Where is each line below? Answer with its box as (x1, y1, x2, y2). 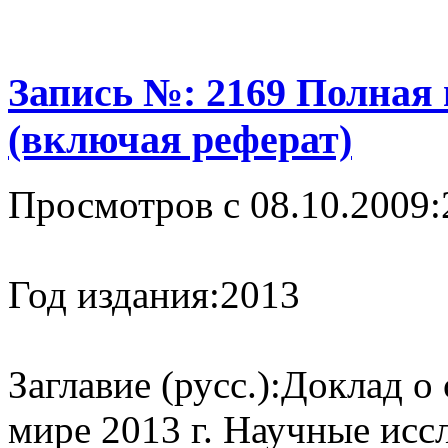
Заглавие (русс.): (8, 362, 281, 406)
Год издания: (8, 272, 220, 316)
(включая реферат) (8, 116, 352, 162)
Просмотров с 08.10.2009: (8, 182, 441, 226)
